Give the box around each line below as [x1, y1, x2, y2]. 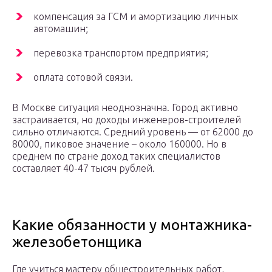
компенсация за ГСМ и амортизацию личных [33, 11, 238, 22]
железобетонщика [12, 234, 142, 251]
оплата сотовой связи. [33, 72, 133, 83]
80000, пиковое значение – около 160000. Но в [12, 138, 226, 150]
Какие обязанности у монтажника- [12, 217, 252, 234]
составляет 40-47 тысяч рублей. [12, 163, 155, 174]
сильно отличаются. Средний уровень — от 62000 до [12, 126, 253, 138]
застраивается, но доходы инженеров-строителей [12, 114, 241, 126]
